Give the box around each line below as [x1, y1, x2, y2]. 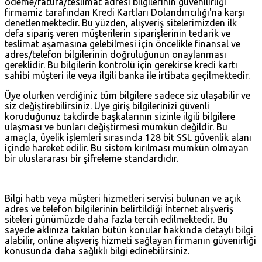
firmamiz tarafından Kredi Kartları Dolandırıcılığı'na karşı [5, 6, 244, 18]
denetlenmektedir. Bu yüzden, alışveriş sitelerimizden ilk [5, 17, 237, 28]
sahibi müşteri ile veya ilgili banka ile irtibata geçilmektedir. [5, 70, 250, 81]
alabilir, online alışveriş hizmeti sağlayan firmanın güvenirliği [5, 235, 256, 246]
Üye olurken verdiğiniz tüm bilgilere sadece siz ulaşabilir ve [5, 89, 250, 101]
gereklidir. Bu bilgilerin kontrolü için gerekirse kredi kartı [5, 59, 237, 70]
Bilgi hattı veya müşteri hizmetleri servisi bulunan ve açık [5, 192, 241, 204]
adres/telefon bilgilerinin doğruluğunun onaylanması [5, 49, 226, 60]
